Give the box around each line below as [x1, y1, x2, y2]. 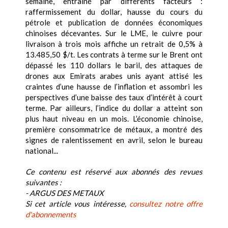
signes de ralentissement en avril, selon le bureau [25, 135, 203, 145]
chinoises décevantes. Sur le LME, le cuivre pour [25, 28, 203, 38]
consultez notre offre [129, 199, 203, 209]
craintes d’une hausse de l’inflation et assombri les [25, 82, 203, 92]
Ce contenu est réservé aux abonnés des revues [25, 167, 203, 177]
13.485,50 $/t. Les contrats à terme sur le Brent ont [25, 50, 203, 60]
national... [25, 146, 58, 156]
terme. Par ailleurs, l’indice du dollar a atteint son [25, 103, 203, 113]
